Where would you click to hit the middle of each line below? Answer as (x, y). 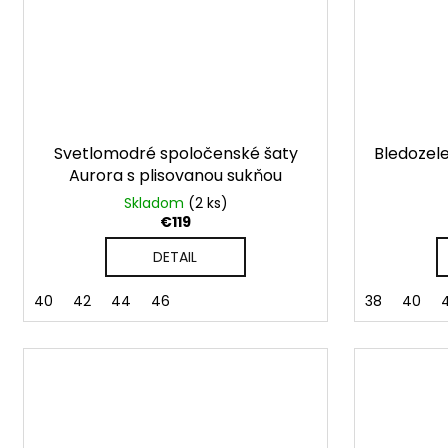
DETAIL (175, 256)
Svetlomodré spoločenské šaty (175, 153)
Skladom (155, 202)
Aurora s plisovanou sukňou (175, 175)
